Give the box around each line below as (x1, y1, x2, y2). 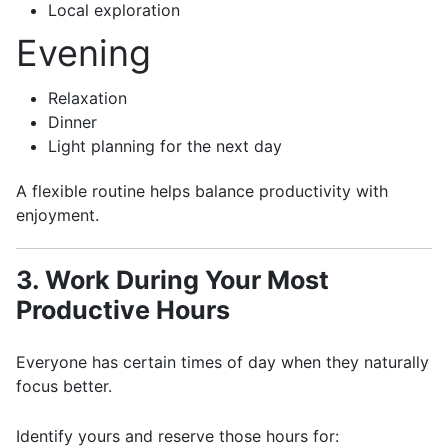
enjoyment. (16, 205, 99, 225)
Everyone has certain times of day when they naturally (16, 352, 429, 372)
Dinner (48, 112, 97, 132)
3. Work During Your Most (16, 265, 329, 295)
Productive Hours (16, 295, 230, 325)
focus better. (16, 376, 112, 396)
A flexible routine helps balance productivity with (16, 181, 388, 201)
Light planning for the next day (48, 136, 282, 156)
